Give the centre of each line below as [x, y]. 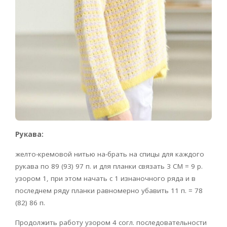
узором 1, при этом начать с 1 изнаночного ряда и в [105, 179]
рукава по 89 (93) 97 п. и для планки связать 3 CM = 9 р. [109, 166]
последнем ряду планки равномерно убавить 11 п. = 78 [109, 191]
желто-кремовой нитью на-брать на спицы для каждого [110, 154]
